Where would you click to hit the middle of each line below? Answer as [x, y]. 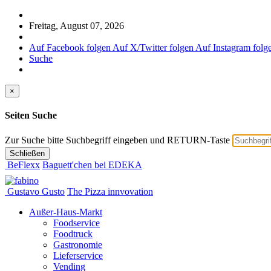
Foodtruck [73, 233]
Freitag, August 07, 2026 [77, 26]
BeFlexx [24, 165]
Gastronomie [78, 244]
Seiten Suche [31, 116]
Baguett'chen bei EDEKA [92, 165]
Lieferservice [78, 255]
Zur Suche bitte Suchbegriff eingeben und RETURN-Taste [117, 140]
